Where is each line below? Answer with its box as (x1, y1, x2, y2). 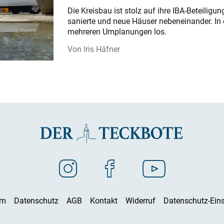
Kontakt (90, 194, 117, 206)
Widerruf (125, 194, 155, 206)
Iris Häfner (83, 43, 120, 55)
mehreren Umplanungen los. (67, 26, 166, 37)
